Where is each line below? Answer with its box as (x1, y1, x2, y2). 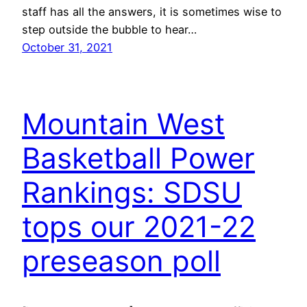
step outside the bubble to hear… (22, 22, 197, 36)
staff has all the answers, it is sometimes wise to (22, 4, 282, 19)
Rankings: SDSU (22, 175, 242, 210)
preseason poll (22, 243, 221, 279)
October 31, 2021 (22, 40, 112, 54)
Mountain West (22, 106, 225, 142)
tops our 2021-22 (22, 209, 256, 245)
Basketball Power (22, 140, 255, 176)
